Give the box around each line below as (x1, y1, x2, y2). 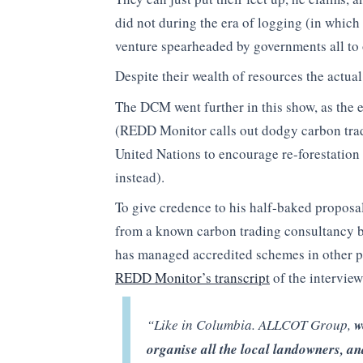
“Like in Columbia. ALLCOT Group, (146, 315, 351, 335)
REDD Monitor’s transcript (115, 268, 270, 288)
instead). (115, 167, 164, 186)
